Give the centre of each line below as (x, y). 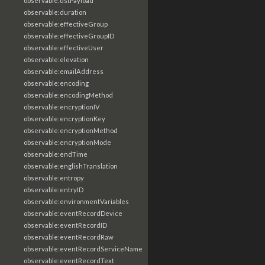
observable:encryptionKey (64, 119)
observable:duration (55, 12)
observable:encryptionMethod (71, 130)
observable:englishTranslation (71, 166)
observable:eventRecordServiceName (83, 249)
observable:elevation (56, 59)
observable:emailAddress (64, 71)
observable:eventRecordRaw (69, 237)
